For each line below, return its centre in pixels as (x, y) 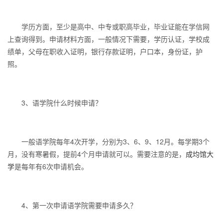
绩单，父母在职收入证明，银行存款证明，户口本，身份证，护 (105, 51)
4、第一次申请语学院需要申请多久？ (72, 205)
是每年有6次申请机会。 (51, 166)
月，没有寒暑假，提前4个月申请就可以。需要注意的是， (97, 154)
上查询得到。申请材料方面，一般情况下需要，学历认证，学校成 (109, 39)
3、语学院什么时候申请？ (55, 103)
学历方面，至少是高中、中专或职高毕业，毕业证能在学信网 (109, 26)
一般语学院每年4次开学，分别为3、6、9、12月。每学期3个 (109, 141)
